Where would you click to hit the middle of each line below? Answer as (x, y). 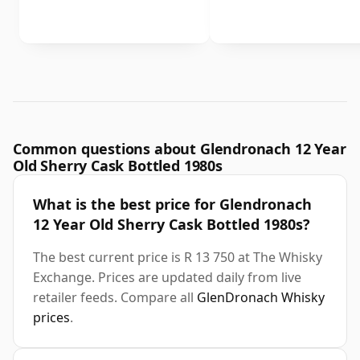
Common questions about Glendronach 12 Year (180, 149)
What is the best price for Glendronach (172, 205)
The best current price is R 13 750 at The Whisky (178, 258)
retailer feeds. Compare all (115, 298)
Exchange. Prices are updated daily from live (167, 278)
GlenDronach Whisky (261, 298)
